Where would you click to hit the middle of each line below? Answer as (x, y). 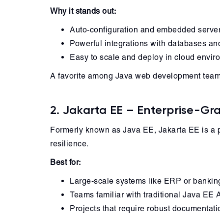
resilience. (69, 144)
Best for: (66, 162)
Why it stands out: (83, 11)
